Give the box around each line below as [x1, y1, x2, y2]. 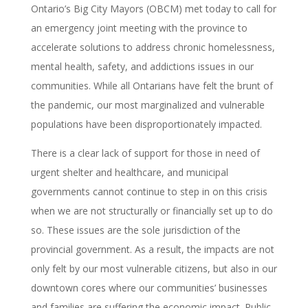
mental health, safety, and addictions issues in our [30, 59, 254, 73]
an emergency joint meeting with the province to [30, 21, 247, 34]
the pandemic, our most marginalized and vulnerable [30, 98, 265, 111]
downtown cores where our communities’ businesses [30, 280, 267, 294]
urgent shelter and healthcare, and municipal [30, 165, 228, 179]
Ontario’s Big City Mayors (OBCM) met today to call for [30, 1, 276, 15]
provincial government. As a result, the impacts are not [30, 242, 274, 256]
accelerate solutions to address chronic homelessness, [30, 40, 275, 54]
